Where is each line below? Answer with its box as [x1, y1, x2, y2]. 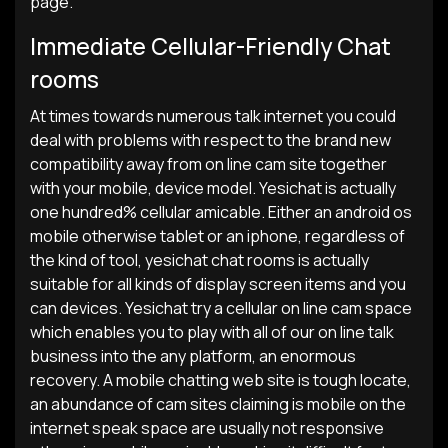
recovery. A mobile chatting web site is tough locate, [30, 369, 411, 391]
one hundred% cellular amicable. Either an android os [30, 201, 412, 223]
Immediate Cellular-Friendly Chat [30, 30, 391, 62]
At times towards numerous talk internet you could [30, 105, 396, 127]
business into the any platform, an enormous [30, 345, 356, 367]
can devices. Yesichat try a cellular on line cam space [30, 297, 412, 319]
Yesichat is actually [256, 177, 396, 199]
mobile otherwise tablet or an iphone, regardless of [30, 225, 405, 247]
